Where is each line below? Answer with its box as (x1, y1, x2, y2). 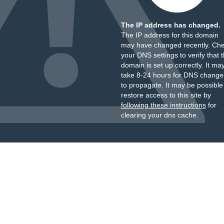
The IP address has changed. (120, 21, 220, 29)
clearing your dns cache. (120, 111, 198, 119)
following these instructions (120, 101, 206, 109)
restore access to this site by (120, 91, 211, 99)
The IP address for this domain (120, 31, 218, 39)
